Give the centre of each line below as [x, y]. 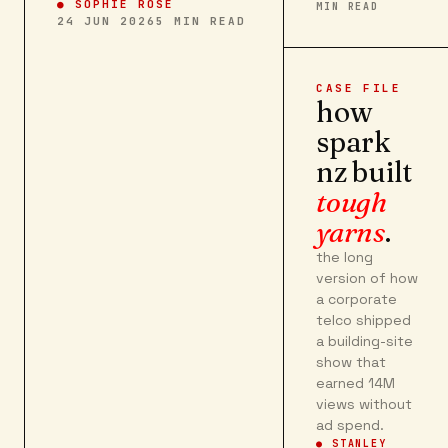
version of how [367, 278]
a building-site [365, 341]
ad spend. [350, 425]
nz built [364, 172]
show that [351, 362]
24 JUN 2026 [106, 21]
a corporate [357, 299]
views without [364, 404]
